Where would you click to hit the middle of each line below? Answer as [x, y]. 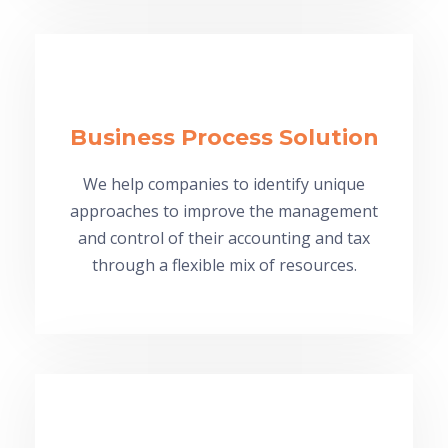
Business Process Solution [224, 137]
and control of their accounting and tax [224, 237]
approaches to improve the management [224, 210]
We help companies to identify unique [224, 183]
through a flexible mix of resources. [224, 264]
